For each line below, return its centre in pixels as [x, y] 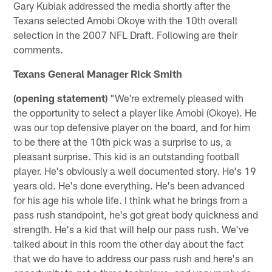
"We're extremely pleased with [176, 97]
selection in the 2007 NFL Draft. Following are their [126, 34]
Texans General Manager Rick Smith [98, 73]
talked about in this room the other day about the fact [129, 243]
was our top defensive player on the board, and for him [132, 127]
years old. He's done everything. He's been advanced [129, 185]
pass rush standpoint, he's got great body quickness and [136, 214]
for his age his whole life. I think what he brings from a [131, 199]
